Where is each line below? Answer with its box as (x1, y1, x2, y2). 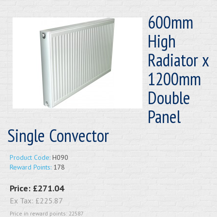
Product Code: (10, 153, 50, 162)
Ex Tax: (10, 195, 35, 205)
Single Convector (7, 124, 109, 147)
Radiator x (148, 48, 209, 71)
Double (148, 86, 190, 109)
